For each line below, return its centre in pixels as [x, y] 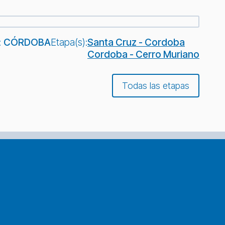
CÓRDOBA [27, 42]
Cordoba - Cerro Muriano [143, 54]
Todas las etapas [156, 85]
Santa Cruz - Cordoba [136, 42]
